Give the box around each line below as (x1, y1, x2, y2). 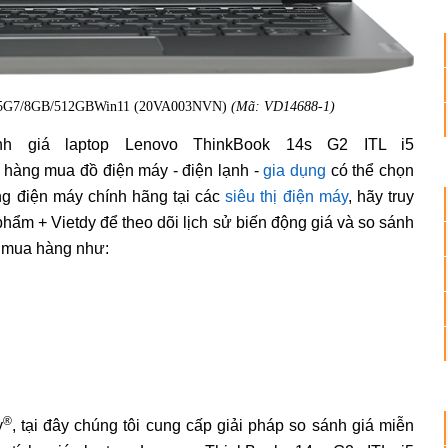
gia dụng (263, 161, 327, 179)
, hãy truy (347, 187, 415, 205)
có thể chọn (326, 161, 415, 179)
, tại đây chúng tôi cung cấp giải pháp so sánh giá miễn (11, 416, 414, 434)
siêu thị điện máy (225, 187, 348, 205)
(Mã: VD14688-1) (230, 98, 335, 114)
